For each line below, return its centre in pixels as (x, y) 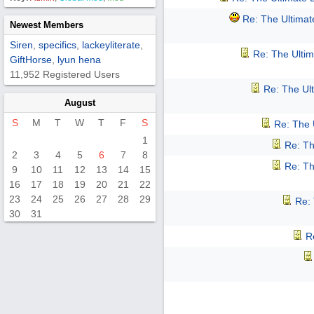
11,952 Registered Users (65, 74)
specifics (57, 45)
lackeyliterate (111, 45)
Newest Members (47, 25)
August (80, 103)
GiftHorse (31, 60)
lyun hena (79, 60)
